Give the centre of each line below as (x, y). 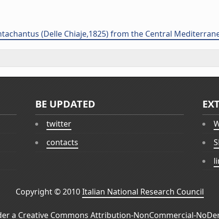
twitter (59, 124)
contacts (63, 142)
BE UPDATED (66, 104)
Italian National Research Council (143, 192)
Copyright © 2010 (49, 192)
